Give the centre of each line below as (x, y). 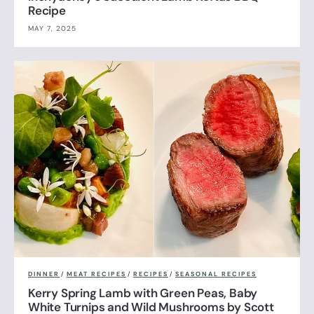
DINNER (44, 274)
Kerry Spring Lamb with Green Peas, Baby (143, 293)
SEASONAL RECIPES (216, 274)
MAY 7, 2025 (52, 28)
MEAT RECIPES (96, 274)
